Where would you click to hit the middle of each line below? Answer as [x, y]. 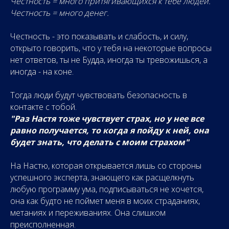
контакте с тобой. [43, 107]
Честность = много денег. [60, 13]
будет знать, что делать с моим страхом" [100, 142]
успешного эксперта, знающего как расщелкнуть [102, 177]
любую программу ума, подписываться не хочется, [107, 189]
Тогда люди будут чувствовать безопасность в [99, 95]
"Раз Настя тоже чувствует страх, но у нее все [107, 119]
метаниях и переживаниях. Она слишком [88, 213]
